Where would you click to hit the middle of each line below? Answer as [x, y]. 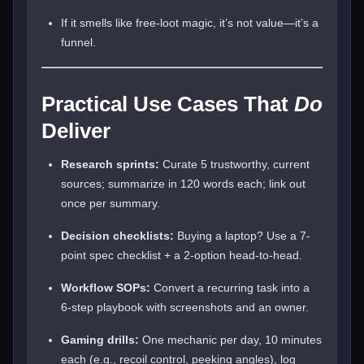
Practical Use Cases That [168, 104]
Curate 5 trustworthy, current [234, 164]
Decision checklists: [117, 235]
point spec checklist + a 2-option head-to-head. [182, 255]
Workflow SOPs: [106, 287]
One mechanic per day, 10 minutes [230, 339]
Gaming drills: [100, 339]
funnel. [78, 42]
